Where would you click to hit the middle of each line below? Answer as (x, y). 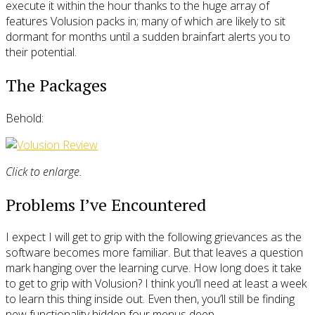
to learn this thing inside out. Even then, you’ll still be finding (150, 299)
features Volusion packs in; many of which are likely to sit (146, 21)
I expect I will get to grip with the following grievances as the (154, 237)
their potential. (41, 52)
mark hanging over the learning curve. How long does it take (154, 268)
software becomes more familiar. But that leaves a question (154, 253)
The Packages (56, 85)
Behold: (25, 118)
